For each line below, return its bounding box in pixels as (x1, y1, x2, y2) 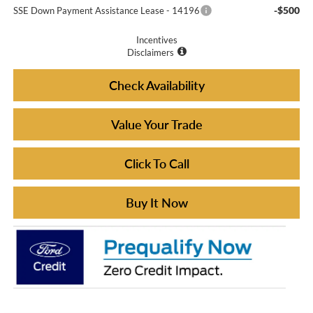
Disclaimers (126, 46, 174, 58)
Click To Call (124, 155, 189, 171)
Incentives (136, 34, 177, 45)
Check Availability (108, 77, 205, 93)
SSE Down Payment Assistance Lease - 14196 (13, 4, 200, 16)
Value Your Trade (110, 116, 203, 132)
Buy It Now (125, 194, 188, 210)
